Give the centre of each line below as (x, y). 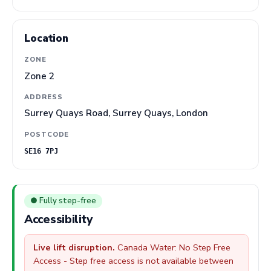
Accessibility (58, 220)
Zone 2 (40, 76)
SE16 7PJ (41, 151)
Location (46, 38)
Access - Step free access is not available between (133, 261)
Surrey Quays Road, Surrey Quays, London (116, 113)
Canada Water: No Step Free (173, 248)
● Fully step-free (63, 201)
